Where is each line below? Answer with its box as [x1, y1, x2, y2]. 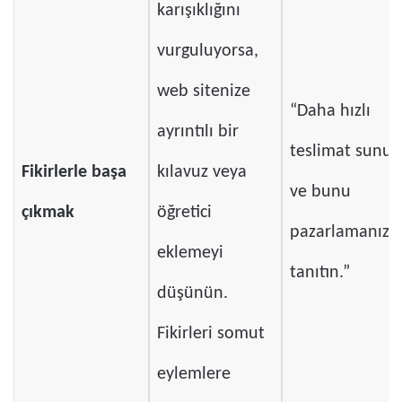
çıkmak [22, 204, 74, 223]
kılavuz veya [157, 163, 247, 182]
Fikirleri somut [157, 325, 265, 344]
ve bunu [290, 183, 351, 202]
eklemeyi [157, 244, 223, 263]
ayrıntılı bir [157, 123, 239, 142]
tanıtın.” [290, 264, 350, 283]
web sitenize [157, 83, 250, 101]
